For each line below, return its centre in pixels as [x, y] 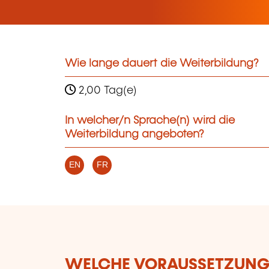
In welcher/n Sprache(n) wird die [150, 121]
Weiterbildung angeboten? [134, 135]
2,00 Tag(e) [106, 91]
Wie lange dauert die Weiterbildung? [162, 63]
